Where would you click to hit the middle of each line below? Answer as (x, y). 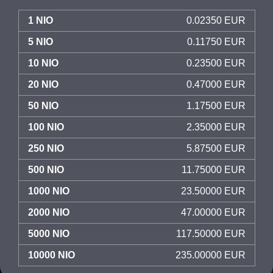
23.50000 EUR (213, 191)
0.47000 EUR (216, 84)
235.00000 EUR (211, 255)
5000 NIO (49, 234)
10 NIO (43, 63)
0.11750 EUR (216, 42)
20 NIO (43, 84)
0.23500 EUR (216, 63)
